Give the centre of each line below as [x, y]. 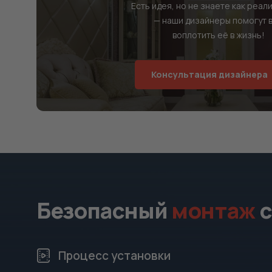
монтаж [214, 210]
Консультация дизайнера [209, 74]
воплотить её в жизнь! [219, 35]
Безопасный [104, 210]
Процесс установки [114, 256]
